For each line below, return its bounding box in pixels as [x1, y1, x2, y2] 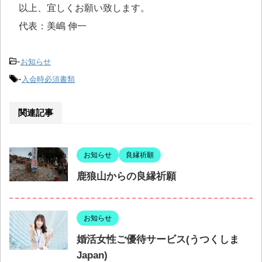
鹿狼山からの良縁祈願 [77, 171, 176, 182]
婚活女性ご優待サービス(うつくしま [77, 234, 239, 245]
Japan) [77, 250, 108, 261]
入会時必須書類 [22, 74, 75, 84]
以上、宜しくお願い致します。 [19, 3, 150, 13]
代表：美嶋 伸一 [9, 21, 87, 31]
